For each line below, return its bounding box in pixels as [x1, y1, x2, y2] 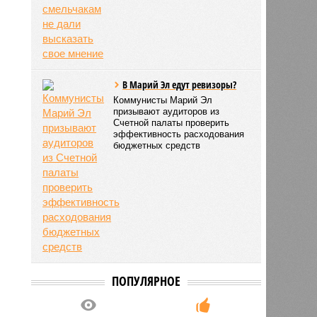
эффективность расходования [113, 128, 245, 139]
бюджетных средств [113, 139, 201, 151]
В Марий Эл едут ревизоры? [122, 77, 237, 91]
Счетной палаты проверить [113, 117, 230, 128]
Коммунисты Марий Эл [113, 94, 213, 105]
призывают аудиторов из [113, 105, 220, 117]
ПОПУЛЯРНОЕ [111, 272, 180, 289]
